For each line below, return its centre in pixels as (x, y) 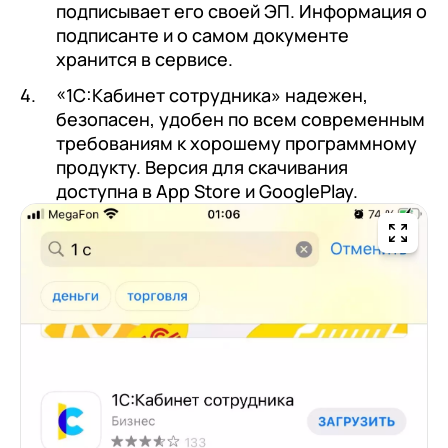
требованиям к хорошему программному (236, 143)
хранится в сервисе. (144, 59)
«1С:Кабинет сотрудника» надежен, (212, 95)
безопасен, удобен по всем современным (240, 119)
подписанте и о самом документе (202, 35)
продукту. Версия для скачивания (202, 167)
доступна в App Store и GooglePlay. (207, 191)
